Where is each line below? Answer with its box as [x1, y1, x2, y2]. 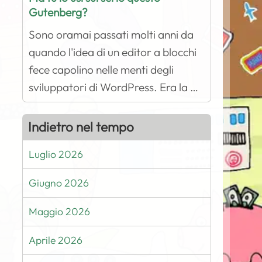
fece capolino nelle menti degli [29, 63, 174, 77]
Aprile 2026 [29, 233, 83, 247]
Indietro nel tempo [28, 119, 135, 135]
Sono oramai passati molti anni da [29, 27, 194, 42]
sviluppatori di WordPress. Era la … [29, 80, 199, 94]
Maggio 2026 [29, 205, 91, 218]
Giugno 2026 [29, 176, 89, 189]
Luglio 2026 [29, 147, 84, 161]
